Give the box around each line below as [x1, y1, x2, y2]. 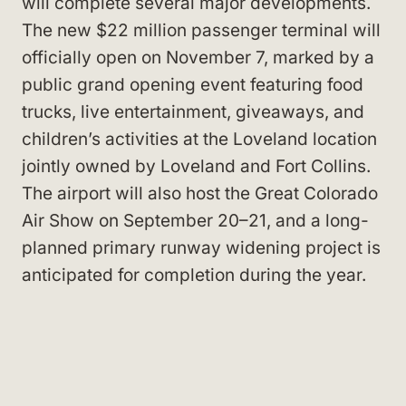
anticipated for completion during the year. [22, 265, 366, 285]
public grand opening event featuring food [22, 74, 363, 95]
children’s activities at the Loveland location [22, 129, 377, 150]
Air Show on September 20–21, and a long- [22, 210, 369, 231]
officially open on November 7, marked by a [22, 47, 374, 68]
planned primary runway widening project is [22, 237, 381, 258]
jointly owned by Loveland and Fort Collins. [22, 156, 371, 177]
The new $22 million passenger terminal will [22, 20, 381, 41]
